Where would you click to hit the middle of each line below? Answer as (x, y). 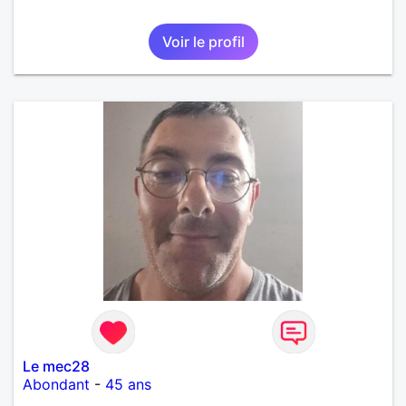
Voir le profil (203, 41)
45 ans (128, 384)
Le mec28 (56, 366)
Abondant (56, 384)
